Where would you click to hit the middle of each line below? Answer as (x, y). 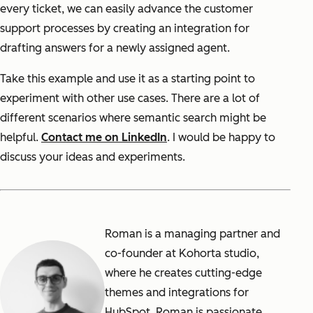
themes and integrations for (177, 292)
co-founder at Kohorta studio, (182, 253)
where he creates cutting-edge (183, 272)
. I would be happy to (221, 137)
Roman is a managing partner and (192, 233)
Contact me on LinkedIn (104, 137)
